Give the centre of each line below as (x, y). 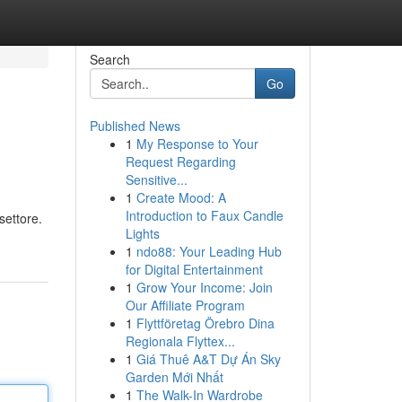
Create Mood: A (181, 197)
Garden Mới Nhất (174, 377)
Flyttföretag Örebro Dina (205, 323)
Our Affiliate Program (185, 305)
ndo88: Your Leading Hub (209, 251)
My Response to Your (197, 144)
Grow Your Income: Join (204, 287)
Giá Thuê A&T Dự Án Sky (208, 359)
